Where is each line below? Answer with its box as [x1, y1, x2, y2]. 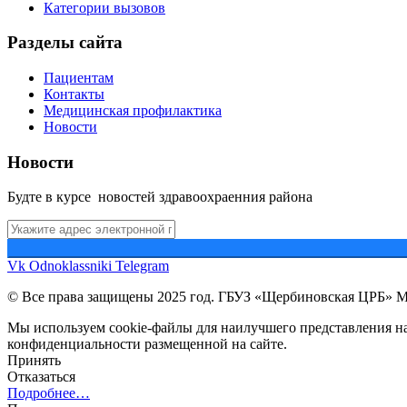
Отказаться [7, 369, 75, 385]
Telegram [115, 258, 169, 274]
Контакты [44, 86, 104, 103]
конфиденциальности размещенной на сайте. [7, 336, 287, 352]
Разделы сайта [7, 33, 123, 53]
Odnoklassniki [29, 258, 112, 274]
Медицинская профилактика [44, 103, 222, 119]
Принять [7, 352, 61, 369]
